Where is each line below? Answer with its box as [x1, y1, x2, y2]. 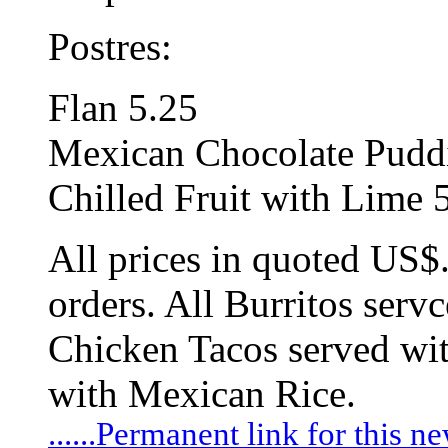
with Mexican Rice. [48, 371, 356, 415]
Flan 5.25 [48, 85, 198, 129]
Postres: [48, 24, 172, 68]
